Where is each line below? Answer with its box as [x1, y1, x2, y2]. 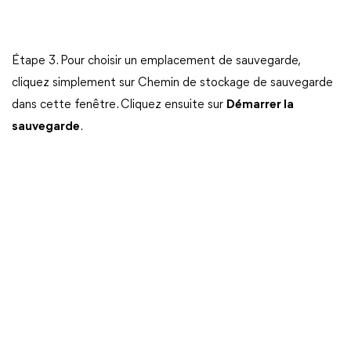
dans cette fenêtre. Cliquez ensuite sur [12, 98, 226, 111]
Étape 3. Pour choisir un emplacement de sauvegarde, [12, 54, 299, 67]
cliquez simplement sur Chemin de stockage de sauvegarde [12, 76, 333, 89]
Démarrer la [226, 98, 294, 111]
